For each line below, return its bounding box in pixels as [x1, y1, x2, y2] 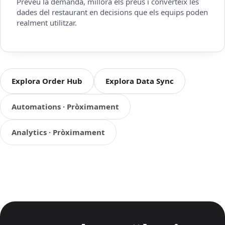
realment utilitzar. [17, 18, 77, 28]
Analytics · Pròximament [12, 127, 105, 138]
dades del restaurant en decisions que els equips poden [17, 7, 208, 18]
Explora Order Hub [12, 76, 82, 86]
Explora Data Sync [105, 76, 174, 86]
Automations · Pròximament [12, 101, 119, 112]
